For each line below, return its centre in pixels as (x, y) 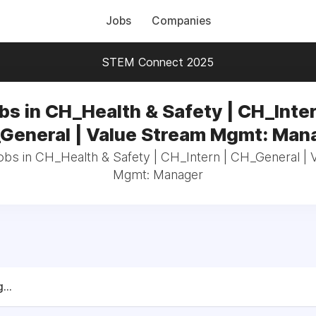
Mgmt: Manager (158, 175)
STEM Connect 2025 (158, 62)
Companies (181, 21)
